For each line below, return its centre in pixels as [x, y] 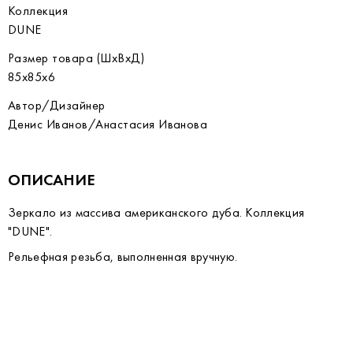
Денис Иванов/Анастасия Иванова [108, 124]
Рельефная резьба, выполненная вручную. [123, 256]
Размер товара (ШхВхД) [76, 58]
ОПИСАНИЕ [52, 180]
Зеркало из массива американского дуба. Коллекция [156, 212]
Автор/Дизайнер [57, 105]
